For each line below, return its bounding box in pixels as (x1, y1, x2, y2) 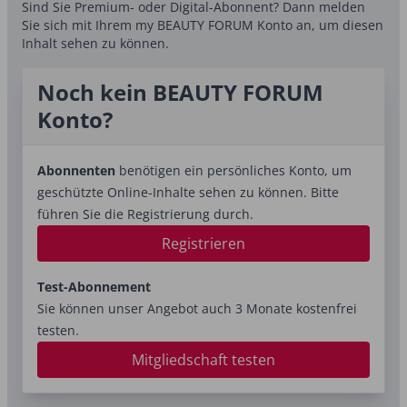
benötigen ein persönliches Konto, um (115, 162, 352, 179)
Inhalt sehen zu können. (22, 35, 169, 52)
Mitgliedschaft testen (132, 350, 275, 370)
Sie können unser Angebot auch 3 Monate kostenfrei (37, 300, 357, 317)
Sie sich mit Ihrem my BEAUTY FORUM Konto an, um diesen (22, 16, 383, 34)
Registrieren (162, 233, 245, 253)
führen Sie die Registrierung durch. (37, 205, 253, 223)
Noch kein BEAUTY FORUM (37, 77, 323, 107)
